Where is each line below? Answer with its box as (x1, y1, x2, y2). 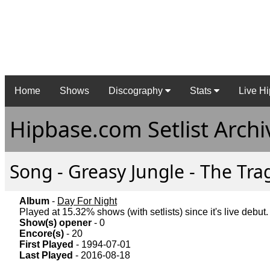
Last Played (19, 250, 73, 261)
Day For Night (57, 196, 117, 207)
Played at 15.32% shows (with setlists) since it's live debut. (19, 207, 268, 218)
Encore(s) (19, 228, 64, 239)
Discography (108, 86, 165, 96)
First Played (19, 239, 74, 250)
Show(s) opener (19, 218, 92, 228)
